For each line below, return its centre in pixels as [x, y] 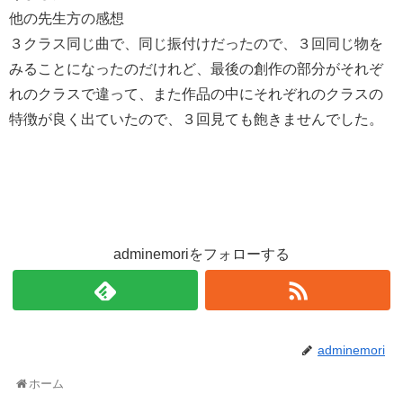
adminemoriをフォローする [201, 255]
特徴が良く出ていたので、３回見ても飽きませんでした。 [196, 119]
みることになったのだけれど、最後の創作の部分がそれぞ [196, 68]
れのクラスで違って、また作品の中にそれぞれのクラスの [196, 94]
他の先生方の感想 [67, 18]
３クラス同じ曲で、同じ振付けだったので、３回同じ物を [196, 43]
